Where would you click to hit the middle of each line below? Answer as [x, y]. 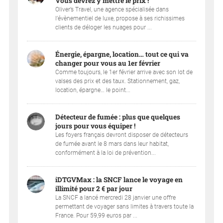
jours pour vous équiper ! [96, 126]
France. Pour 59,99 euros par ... [97, 216]
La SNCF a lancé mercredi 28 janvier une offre [116, 198]
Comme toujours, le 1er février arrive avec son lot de [124, 72]
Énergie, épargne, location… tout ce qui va [122, 55]
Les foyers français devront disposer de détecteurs [122, 135]
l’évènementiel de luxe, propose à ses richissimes [120, 19]
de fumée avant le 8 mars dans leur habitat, [112, 144]
